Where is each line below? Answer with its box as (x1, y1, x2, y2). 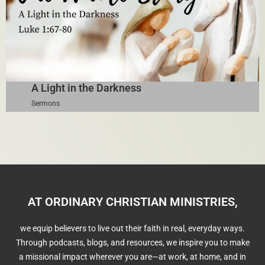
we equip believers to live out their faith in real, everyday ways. (20, 224, 245, 234)
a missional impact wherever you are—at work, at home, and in (19, 252, 246, 262)
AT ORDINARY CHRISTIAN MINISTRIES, (27, 195, 238, 209)
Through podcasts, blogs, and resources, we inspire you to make (15, 238, 250, 248)
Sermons (31, 99, 60, 108)
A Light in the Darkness (31, 82, 141, 95)
